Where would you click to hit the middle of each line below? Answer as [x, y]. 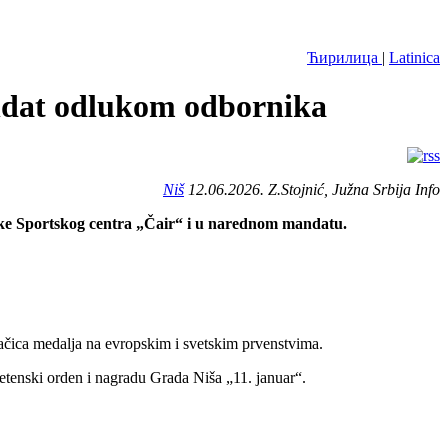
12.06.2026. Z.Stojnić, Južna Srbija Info [312, 189]
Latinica [414, 57]
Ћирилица [344, 57]
